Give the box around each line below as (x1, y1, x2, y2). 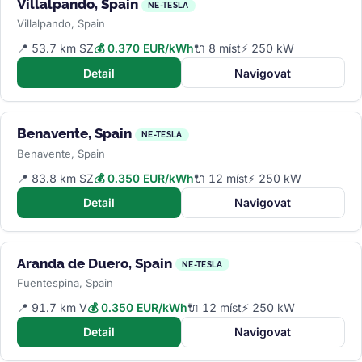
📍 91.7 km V (17, 300, 87, 314)
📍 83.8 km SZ (17, 170, 94, 185)
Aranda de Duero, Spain (17, 255, 172, 271)
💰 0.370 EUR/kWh (94, 41, 194, 56)
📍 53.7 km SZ (17, 41, 94, 56)
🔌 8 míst (194, 41, 241, 56)
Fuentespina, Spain (17, 276, 113, 289)
